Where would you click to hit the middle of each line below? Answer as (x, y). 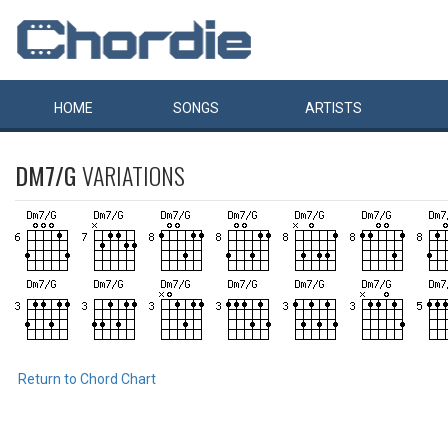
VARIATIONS (133, 175)
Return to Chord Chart (87, 379)
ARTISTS (333, 108)
